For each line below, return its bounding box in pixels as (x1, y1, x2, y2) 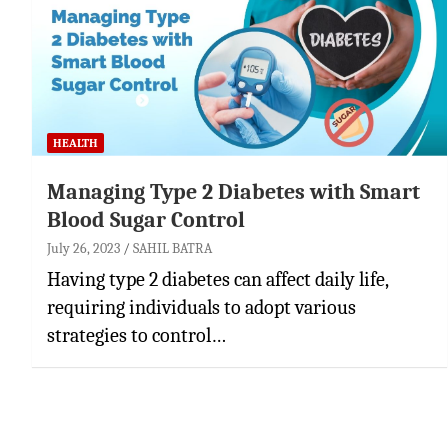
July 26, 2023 (47, 239, 120, 257)
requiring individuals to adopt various (47, 295, 356, 319)
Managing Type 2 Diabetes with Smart (47, 178, 420, 205)
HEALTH (53, 135, 98, 150)
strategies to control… (47, 323, 226, 347)
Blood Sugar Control (47, 206, 245, 233)
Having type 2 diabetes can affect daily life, (47, 267, 388, 291)
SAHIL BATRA (133, 239, 212, 257)
